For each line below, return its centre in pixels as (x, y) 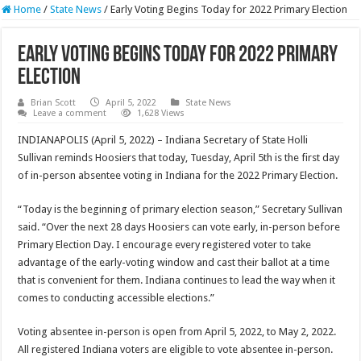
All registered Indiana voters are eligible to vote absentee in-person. (176, 350)
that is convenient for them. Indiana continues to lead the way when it (177, 280)
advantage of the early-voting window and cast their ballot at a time (174, 263)
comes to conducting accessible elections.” (116, 298)
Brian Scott (54, 103)
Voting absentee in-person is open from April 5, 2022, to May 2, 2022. (177, 332)
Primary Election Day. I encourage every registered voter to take (165, 245)
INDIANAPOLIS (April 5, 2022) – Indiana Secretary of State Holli (163, 140)
